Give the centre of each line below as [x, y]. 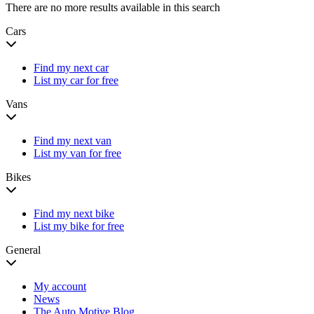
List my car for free [76, 80]
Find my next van [73, 140]
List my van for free [77, 153]
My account [60, 286]
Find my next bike [74, 213]
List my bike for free [79, 226]
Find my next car [71, 67]
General [23, 250]
